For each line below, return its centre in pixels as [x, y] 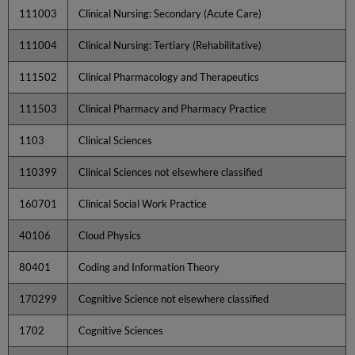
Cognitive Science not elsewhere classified [174, 298]
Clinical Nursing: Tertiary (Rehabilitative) [170, 45]
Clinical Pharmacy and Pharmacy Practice [173, 108]
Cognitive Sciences [121, 330]
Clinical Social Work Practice [143, 203]
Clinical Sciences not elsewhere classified [171, 172]
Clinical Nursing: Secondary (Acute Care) [170, 13]
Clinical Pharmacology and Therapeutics [169, 76]
